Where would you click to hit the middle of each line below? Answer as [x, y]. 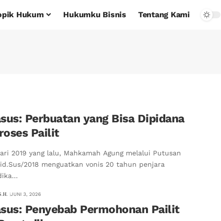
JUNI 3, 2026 [26, 194]
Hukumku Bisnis [95, 15]
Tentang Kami [164, 15]
